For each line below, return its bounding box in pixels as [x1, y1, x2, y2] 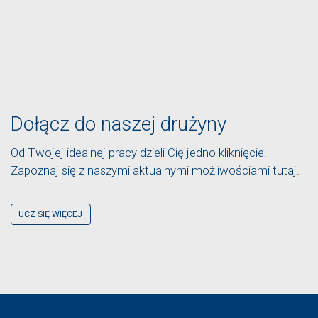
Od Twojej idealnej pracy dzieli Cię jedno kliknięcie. [11, 145, 267, 160]
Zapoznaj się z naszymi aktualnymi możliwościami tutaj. [11, 163, 300, 177]
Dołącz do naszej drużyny [11, 111, 226, 136]
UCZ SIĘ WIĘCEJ [18, 209, 83, 220]
